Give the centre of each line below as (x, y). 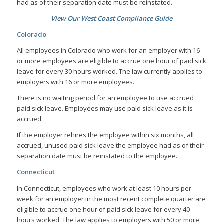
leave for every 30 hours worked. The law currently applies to (109, 72)
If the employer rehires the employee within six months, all (105, 135)
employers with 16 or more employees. (75, 82)
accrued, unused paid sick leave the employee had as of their (110, 146)
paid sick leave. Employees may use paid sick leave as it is (105, 109)
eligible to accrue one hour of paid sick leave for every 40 (103, 209)
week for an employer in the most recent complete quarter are (111, 199)
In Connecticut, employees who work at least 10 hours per (104, 188)
